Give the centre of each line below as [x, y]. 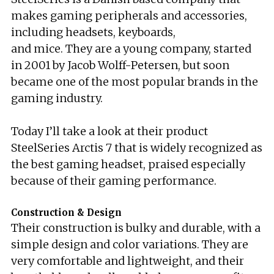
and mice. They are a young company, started [131, 49]
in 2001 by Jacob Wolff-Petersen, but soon [120, 65]
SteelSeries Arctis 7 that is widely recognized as [137, 148]
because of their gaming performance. [114, 181]
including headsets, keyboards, [93, 32]
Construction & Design [66, 213]
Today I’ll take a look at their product [109, 131]
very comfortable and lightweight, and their [128, 261]
